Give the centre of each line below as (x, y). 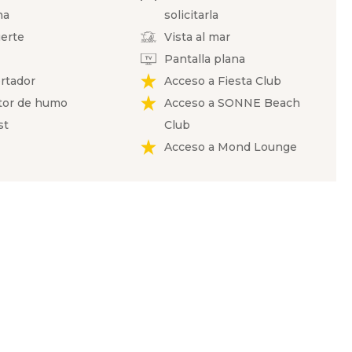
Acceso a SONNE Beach (232, 103)
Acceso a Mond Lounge (230, 147)
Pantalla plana (204, 59)
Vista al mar (197, 37)
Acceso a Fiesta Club (222, 81)
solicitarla (191, 15)
